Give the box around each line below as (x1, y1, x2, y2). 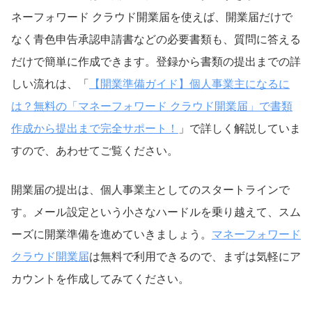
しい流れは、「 (11, 77, 89, 90)
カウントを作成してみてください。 (11, 272, 189, 285)
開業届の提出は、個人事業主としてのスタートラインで (11, 183, 290, 196)
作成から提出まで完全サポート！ (11, 122, 178, 134)
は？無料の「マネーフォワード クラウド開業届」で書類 (11, 100, 292, 112)
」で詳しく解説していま (178, 122, 301, 134)
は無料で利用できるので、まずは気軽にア (89, 250, 301, 263)
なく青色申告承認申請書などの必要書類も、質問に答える (11, 33, 301, 45)
